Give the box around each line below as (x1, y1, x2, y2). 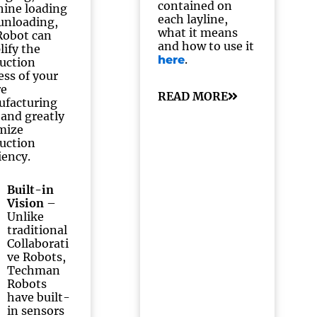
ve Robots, (7, 250, 67, 264)
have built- (7, 290, 71, 304)
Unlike (7, 209, 45, 224)
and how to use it (157, 39, 254, 53)
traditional (7, 223, 68, 237)
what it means (157, 25, 238, 40)
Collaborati (7, 236, 69, 250)
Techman (7, 263, 61, 277)
